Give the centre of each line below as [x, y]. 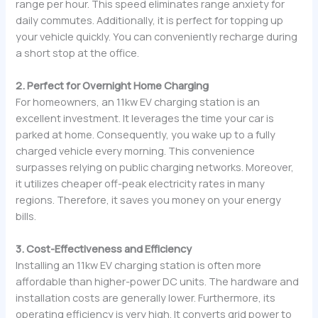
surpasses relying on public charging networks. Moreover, [155, 167]
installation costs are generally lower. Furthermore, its [146, 298]
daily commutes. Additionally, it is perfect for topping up [150, 20]
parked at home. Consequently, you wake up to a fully [146, 134]
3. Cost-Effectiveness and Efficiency [104, 249]
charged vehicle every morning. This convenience [136, 150]
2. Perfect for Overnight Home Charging [113, 85]
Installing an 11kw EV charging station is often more [139, 265]
